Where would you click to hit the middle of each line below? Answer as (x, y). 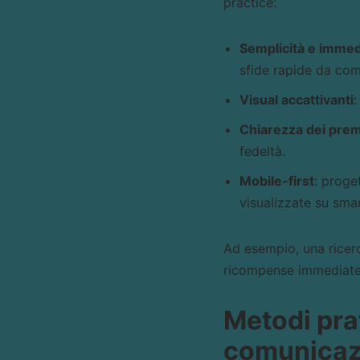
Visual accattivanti (296, 100)
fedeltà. (262, 151)
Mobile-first (276, 181)
